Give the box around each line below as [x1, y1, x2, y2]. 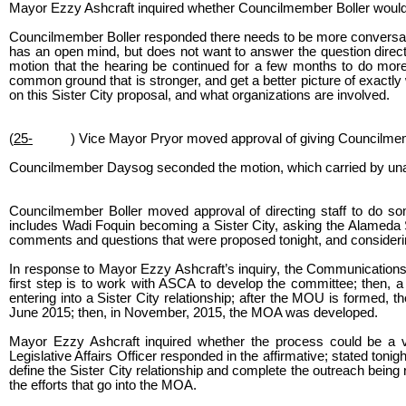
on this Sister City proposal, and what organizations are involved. [9, 87, 390, 102]
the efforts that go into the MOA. [9, 377, 197, 392]
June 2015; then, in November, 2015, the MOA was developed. [9, 304, 382, 320]
